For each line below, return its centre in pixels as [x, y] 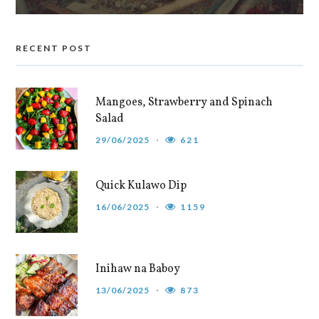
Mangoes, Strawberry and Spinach [184, 102]
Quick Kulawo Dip [141, 185]
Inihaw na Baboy [138, 269]
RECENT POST [54, 48]
